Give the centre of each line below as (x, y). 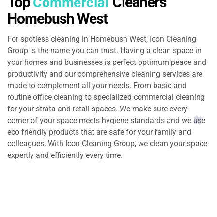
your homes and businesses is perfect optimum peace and (107, 62)
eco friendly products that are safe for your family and (99, 132)
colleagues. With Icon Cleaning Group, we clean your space (107, 143)
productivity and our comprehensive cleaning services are (105, 74)
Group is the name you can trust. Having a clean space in (104, 50)
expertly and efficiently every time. (65, 155)
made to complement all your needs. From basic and (97, 85)
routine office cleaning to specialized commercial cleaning (106, 97)
